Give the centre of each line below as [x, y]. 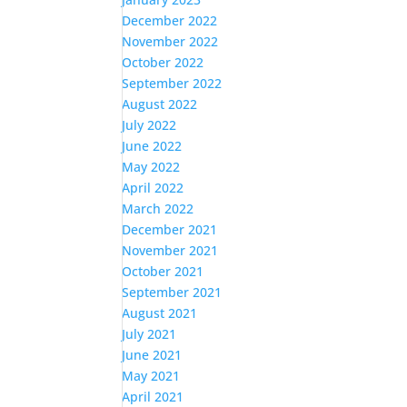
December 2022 [170, 20]
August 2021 [160, 313]
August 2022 [160, 104]
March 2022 [158, 208]
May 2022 [151, 167]
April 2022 [153, 188]
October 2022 [163, 62]
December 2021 [170, 229]
